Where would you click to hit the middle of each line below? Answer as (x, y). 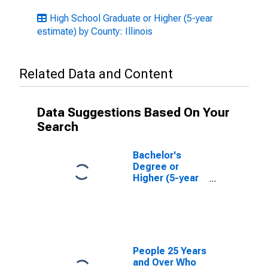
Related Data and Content (96, 74)
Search (58, 127)
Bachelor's (157, 155)
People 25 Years (170, 251)
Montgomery (162, 201)
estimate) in (161, 189)
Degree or (156, 167)
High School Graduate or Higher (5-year (131, 18)
